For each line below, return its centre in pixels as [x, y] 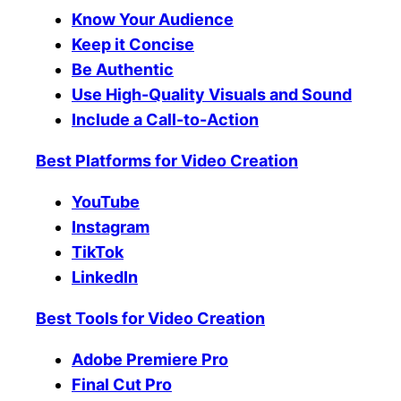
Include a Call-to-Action [165, 120]
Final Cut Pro [122, 385]
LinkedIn [105, 277]
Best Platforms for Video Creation [167, 161]
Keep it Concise [133, 45]
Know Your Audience [153, 20]
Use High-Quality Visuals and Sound [212, 95]
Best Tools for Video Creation [150, 319]
